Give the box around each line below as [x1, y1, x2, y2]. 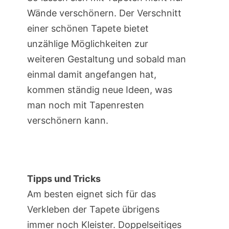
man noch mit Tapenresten [27, 100, 144, 111]
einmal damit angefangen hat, [27, 69, 156, 80]
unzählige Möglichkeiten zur [27, 38, 148, 50]
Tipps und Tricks [27, 173, 101, 185]
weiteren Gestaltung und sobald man [27, 54, 186, 65]
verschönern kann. [27, 115, 108, 126]
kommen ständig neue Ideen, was [27, 84, 172, 96]
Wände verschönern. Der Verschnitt [27, 8, 181, 19]
